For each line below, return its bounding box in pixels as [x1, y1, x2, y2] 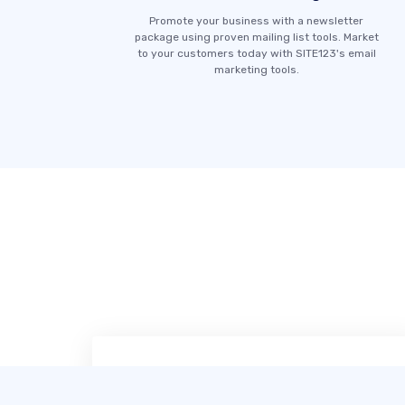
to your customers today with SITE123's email [137, 46, 376, 60]
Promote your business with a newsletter [149, 14, 364, 27]
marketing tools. [213, 62, 299, 76]
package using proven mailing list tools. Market [134, 30, 379, 43]
